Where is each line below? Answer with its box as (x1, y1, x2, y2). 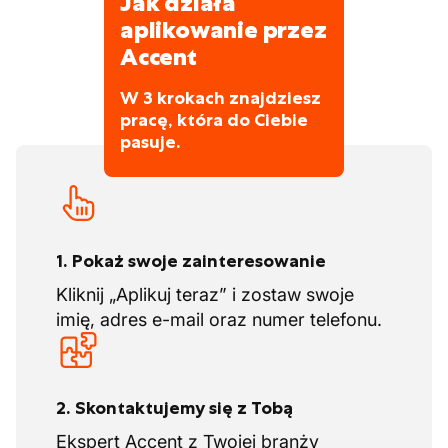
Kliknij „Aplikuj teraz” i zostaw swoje (56, 284, 354, 305)
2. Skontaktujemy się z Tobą (56, 397, 293, 419)
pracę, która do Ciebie (120, 109, 308, 131)
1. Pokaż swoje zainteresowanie (56, 250, 326, 272)
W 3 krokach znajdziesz (120, 87, 321, 109)
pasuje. (120, 131, 181, 153)
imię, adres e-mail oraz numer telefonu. (56, 309, 382, 330)
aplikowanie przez (120, 14, 327, 46)
